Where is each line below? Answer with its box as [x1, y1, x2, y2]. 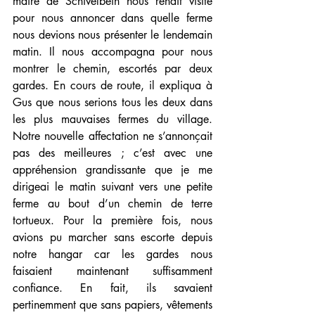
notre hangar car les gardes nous [13, 247, 212, 262]
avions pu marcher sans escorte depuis [13, 230, 212, 245]
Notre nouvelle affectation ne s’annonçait [13, 129, 212, 144]
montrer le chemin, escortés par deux [13, 61, 212, 77]
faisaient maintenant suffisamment [13, 264, 212, 279]
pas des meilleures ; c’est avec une [13, 146, 212, 161]
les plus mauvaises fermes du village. [13, 112, 212, 127]
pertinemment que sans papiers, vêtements [13, 297, 212, 313]
